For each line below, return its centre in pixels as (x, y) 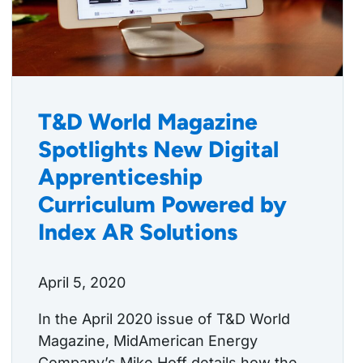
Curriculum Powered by (162, 205)
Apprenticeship (120, 177)
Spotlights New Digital (158, 149)
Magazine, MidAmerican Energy (148, 341)
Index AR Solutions (138, 232)
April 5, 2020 (82, 283)
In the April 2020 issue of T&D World (164, 319)
